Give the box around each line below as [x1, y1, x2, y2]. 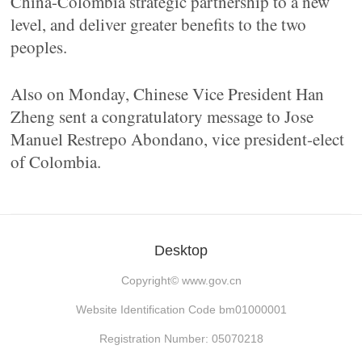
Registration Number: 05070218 [99, 332, 263, 345]
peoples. [11, 36, 68, 58]
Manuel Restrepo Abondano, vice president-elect [11, 128, 345, 150]
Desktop [154, 242, 208, 259]
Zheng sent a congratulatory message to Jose [11, 105, 314, 128]
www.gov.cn [181, 274, 242, 287]
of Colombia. [11, 150, 102, 173]
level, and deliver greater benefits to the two [11, 13, 307, 36]
